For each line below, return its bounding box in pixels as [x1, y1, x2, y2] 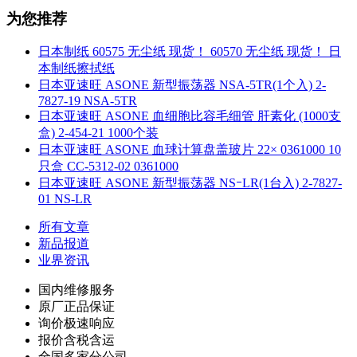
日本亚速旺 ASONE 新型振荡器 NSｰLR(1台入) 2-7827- [38, 176, 342, 190]
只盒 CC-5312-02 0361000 [38, 159, 178, 174]
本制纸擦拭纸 [38, 61, 115, 76]
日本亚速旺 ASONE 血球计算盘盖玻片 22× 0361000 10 [38, 143, 341, 157]
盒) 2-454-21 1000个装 [38, 126, 159, 140]
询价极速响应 [38, 316, 115, 331]
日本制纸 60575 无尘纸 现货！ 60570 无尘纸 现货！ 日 [38, 45, 341, 59]
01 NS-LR [38, 192, 92, 206]
